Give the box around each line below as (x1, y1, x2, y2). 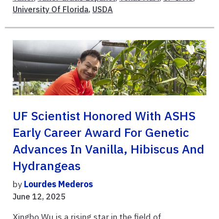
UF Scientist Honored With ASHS (13, 108, 196, 124)
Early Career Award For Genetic (13, 124, 189, 140)
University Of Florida (13, 4, 88, 14)
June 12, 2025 (13, 191, 66, 201)
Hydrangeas (13, 157, 81, 174)
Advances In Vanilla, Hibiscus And (13, 141, 204, 157)
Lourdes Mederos (24, 178, 93, 190)
